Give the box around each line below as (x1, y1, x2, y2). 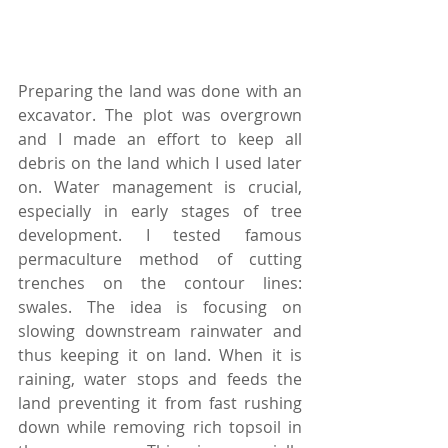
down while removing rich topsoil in (18, 415, 302, 438)
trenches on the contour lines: (18, 271, 302, 294)
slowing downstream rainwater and (18, 319, 302, 342)
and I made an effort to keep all (18, 127, 302, 150)
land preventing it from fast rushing (18, 391, 302, 414)
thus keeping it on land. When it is (18, 343, 302, 366)
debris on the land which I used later (18, 151, 302, 174)
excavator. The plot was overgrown (18, 103, 302, 126)
